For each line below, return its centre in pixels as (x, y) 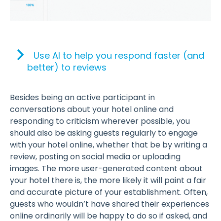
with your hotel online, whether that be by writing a (109, 145)
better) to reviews (67, 68)
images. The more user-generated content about (106, 169)
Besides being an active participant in (82, 98)
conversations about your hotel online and (92, 110)
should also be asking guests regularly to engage (104, 133)
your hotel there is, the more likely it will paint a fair (108, 181)
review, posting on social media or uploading (95, 157)
